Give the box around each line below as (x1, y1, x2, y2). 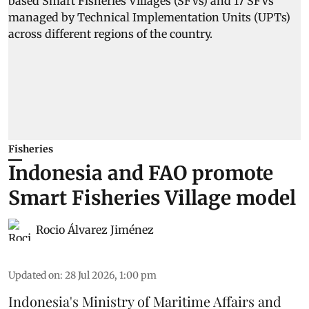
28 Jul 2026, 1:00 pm (65, 269, 157, 282)
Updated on (8, 269, 60, 282)
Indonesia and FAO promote (8, 161, 273, 186)
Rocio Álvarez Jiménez (36, 223, 154, 237)
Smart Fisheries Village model (8, 186, 296, 211)
